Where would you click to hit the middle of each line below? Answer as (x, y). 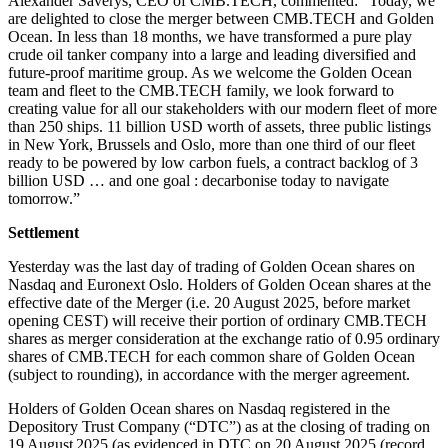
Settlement (43, 232)
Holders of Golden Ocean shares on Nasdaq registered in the (199, 408)
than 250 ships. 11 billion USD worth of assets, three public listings (219, 126)
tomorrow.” (46, 198)
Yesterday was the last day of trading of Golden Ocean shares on (211, 266)
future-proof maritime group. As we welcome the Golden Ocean (210, 72)
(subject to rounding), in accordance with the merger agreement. (213, 374)
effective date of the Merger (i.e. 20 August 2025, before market (209, 302)
